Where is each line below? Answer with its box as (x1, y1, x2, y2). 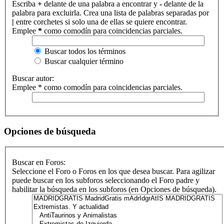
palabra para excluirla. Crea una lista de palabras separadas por (12, 8, 209, 17)
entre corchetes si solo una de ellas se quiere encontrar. (14, 17, 187, 26)
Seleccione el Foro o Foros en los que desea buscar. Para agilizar (12, 167, 215, 176)
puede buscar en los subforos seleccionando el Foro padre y (12, 176, 199, 185)
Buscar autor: (12, 74, 54, 83)
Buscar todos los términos (42, 47, 125, 56)
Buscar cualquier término (42, 57, 123, 66)
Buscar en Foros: (12, 158, 65, 167)
